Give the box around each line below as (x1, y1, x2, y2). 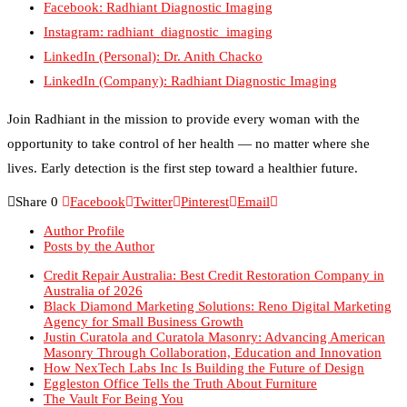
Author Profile (44, 196, 124, 212)
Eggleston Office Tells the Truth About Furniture (44, 349, 317, 364)
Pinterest (181, 167, 229, 183)
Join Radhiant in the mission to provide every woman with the (7, 84, 360, 100)
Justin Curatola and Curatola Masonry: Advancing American (44, 303, 385, 318)
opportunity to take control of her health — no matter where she (7, 109, 370, 124)
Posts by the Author (44, 212, 154, 227)
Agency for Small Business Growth (44, 287, 243, 303)
